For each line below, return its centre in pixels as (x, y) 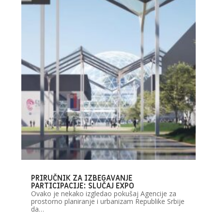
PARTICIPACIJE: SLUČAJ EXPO (82, 186)
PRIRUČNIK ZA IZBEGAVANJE (81, 178)
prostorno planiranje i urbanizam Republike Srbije (108, 201)
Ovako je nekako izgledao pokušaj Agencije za (103, 193)
